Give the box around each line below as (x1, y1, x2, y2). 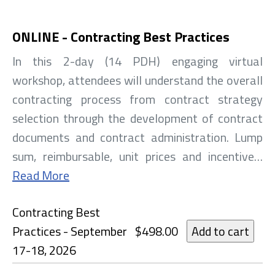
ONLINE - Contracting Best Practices (12, 26, 230, 48)
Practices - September (12, 222, 127, 241)
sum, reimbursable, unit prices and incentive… (12, 147, 263, 166)
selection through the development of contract (12, 109, 263, 128)
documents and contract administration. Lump (12, 128, 263, 147)
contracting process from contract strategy (12, 90, 263, 109)
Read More (12, 166, 69, 185)
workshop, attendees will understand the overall (12, 71, 263, 90)
